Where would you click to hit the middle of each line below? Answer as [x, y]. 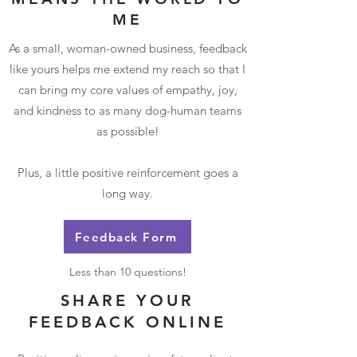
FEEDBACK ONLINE [127, 322]
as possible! [127, 131]
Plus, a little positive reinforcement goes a [127, 173]
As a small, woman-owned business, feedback [127, 48]
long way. [127, 193]
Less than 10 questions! [127, 272]
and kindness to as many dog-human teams [127, 110]
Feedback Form [126, 237]
